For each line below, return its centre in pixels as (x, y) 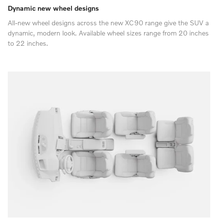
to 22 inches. (28, 43)
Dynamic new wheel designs (53, 8)
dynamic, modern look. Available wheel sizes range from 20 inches (108, 33)
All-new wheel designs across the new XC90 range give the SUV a (108, 22)
